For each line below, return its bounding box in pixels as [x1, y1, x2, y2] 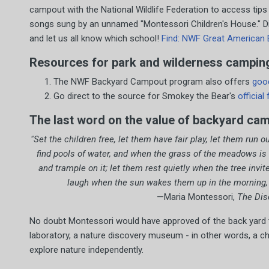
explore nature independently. [29, 244, 144, 255]
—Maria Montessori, [156, 192, 237, 202]
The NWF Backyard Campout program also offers [53, 76, 252, 87]
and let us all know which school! [29, 33, 162, 44]
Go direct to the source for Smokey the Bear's [53, 91, 238, 101]
